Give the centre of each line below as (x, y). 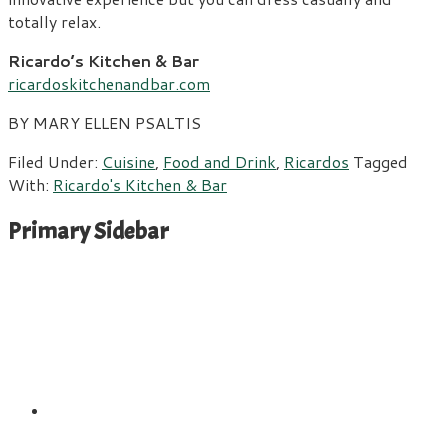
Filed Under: (55, 162)
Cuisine (128, 162)
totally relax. (54, 22)
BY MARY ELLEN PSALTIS (104, 123)
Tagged (380, 162)
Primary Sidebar (88, 231)
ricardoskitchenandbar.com (109, 84)
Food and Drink (219, 162)
